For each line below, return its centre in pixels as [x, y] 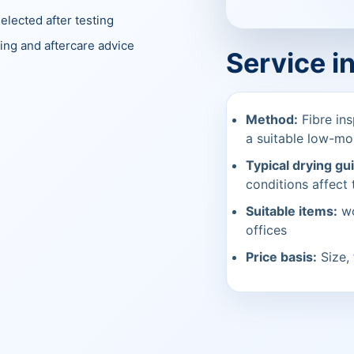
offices [267, 230]
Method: [272, 119]
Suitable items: [292, 211]
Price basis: [282, 257]
